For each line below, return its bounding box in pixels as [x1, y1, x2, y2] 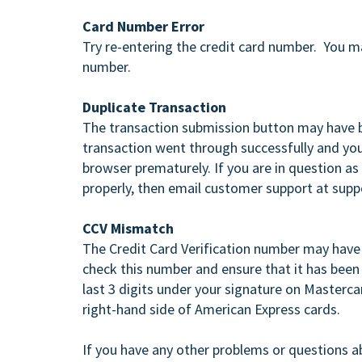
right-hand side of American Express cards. [82, 300, 340, 318]
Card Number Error [82, 17, 204, 36]
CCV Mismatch [82, 219, 174, 238]
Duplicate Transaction [82, 98, 226, 116]
